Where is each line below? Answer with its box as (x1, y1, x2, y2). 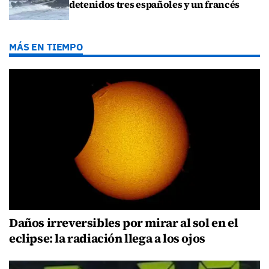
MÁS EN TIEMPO (9, 40, 83, 53)
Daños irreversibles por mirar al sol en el (9, 214, 238, 231)
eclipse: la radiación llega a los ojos (9, 229, 205, 247)
